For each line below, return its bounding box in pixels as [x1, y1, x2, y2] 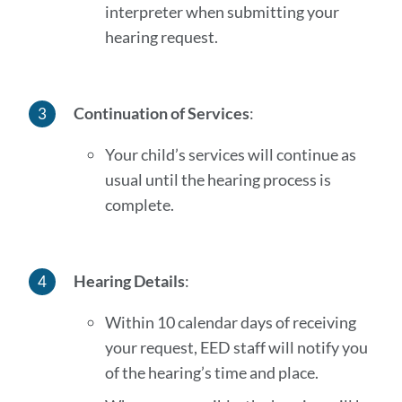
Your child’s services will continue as [104, 144, 356, 164]
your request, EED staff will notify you [104, 337, 368, 357]
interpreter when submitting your [104, 2, 339, 22]
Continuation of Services [73, 103, 249, 123]
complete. [104, 195, 174, 214]
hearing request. [104, 27, 218, 47]
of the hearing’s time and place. [104, 363, 319, 382]
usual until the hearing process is [104, 170, 331, 189]
